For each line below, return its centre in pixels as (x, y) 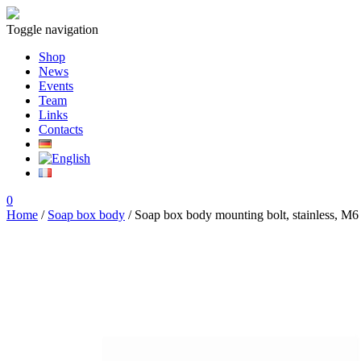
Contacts (61, 129)
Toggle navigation (52, 29)
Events (56, 86)
